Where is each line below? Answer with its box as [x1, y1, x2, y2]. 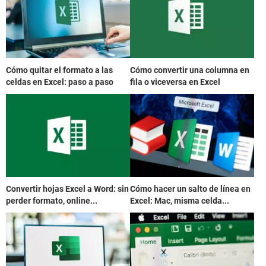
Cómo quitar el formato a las [6, 65, 113, 75]
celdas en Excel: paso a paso [6, 77, 113, 87]
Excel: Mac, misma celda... [130, 195, 229, 205]
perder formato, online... [6, 195, 97, 205]
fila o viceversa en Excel [130, 77, 220, 87]
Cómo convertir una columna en [130, 65, 249, 75]
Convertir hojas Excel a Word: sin [6, 183, 129, 194]
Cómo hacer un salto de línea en [130, 183, 251, 194]
